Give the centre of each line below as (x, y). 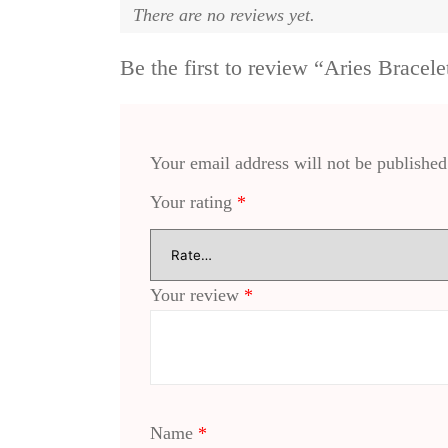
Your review (197, 295)
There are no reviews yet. (224, 15)
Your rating (193, 202)
